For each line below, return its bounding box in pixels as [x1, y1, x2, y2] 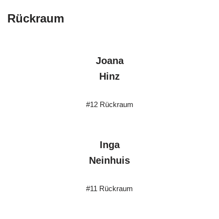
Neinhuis [89, 155, 130, 166]
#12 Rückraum [86, 100, 133, 109]
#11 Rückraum [86, 184, 133, 193]
